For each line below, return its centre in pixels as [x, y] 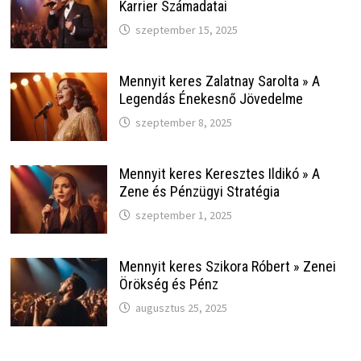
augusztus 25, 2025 [181, 308]
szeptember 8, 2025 [183, 123]
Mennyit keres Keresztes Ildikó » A [219, 174]
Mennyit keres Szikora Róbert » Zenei [227, 267]
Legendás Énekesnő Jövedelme [211, 99]
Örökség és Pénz [168, 284]
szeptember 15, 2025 [186, 30]
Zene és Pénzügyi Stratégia [199, 192]
